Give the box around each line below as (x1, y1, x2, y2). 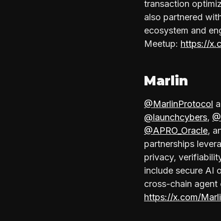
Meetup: (144, 38, 181, 49)
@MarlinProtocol (144, 98, 213, 109)
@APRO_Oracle (144, 125, 208, 136)
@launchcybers (144, 111, 207, 122)
